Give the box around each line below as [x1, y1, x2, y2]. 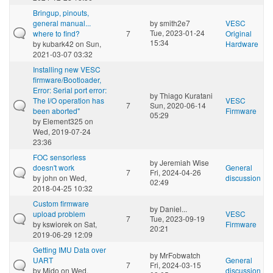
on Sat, [72, 218, 97, 229]
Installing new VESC [33, 63, 101, 74]
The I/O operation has [33, 94, 104, 105]
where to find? [33, 27, 80, 38]
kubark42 [43, 38, 74, 49]
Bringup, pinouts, [33, 7, 89, 18]
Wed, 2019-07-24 [33, 126, 91, 136]
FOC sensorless [33, 151, 86, 162]
